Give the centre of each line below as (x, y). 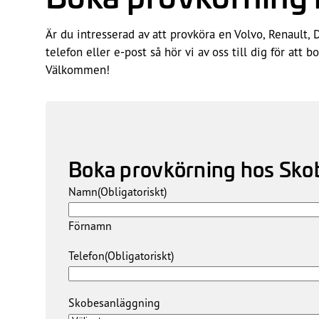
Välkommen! (78, 69)
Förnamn (90, 225)
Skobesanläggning (114, 302)
